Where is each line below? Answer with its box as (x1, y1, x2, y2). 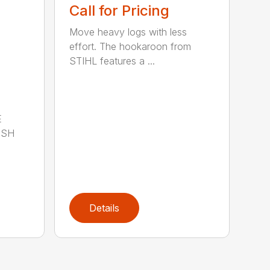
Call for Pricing (69, 2, 170, 20)
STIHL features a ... (69, 55, 155, 67)
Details (89, 202, 120, 215)
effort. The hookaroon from (69, 40, 192, 53)
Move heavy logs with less (69, 26, 187, 39)
